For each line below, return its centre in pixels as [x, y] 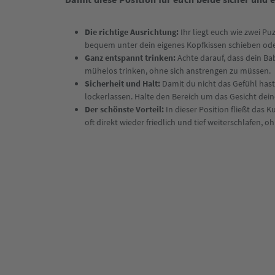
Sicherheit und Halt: [122, 83]
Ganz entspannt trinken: [131, 58]
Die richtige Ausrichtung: [133, 32]
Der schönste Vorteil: [124, 109]
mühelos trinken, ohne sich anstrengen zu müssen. [178, 71]
